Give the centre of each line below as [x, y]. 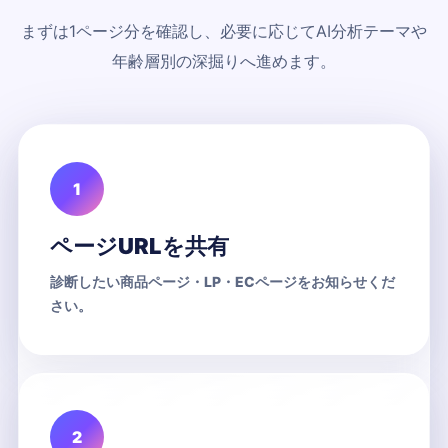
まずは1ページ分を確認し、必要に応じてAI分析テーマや [224, 30]
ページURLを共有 [139, 245]
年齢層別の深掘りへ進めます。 [224, 60]
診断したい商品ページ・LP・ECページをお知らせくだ [222, 281]
